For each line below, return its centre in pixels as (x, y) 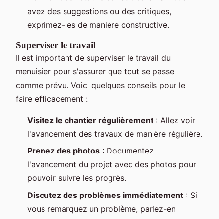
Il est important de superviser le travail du (93, 57)
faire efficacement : (52, 99)
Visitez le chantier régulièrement (90, 120)
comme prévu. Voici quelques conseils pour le (100, 85)
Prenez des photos (64, 151)
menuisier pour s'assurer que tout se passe (95, 71)
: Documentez (127, 151)
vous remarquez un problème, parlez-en (101, 208)
